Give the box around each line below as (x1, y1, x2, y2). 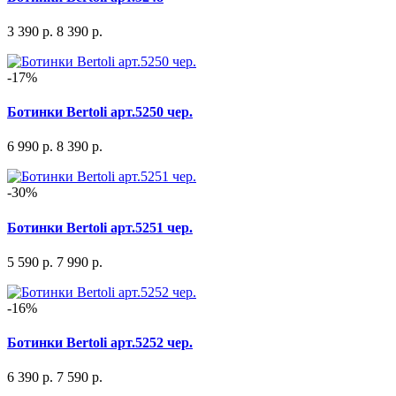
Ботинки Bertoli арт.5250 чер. (7, 104, 193, 120)
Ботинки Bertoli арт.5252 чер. (7, 335, 193, 351)
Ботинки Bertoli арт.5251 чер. (7, 219, 193, 235)
